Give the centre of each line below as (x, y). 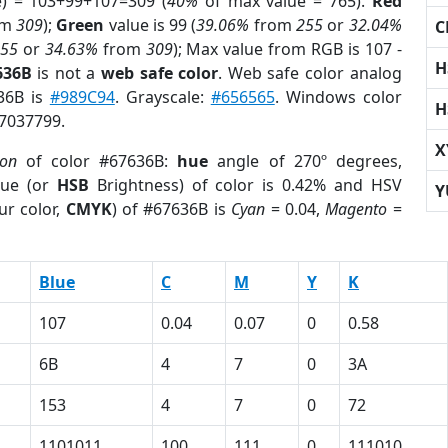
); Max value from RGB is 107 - (287, 49)
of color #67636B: (97, 161)
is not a (66, 73)
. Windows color (338, 97)
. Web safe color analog (310, 73)
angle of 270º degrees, (305, 161)
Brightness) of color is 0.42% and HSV (245, 185)
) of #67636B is (171, 209)
